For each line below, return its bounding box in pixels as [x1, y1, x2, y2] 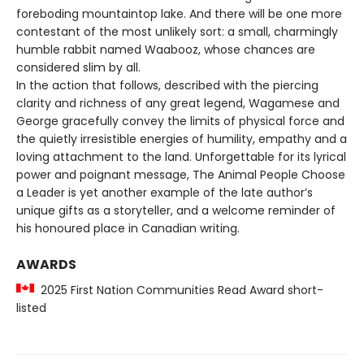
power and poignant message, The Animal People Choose [16, 167, 345, 183]
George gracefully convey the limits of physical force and [16, 113, 344, 129]
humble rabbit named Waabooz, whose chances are [16, 41, 315, 58]
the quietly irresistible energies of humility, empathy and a [16, 131, 347, 147]
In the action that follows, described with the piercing [16, 77, 318, 93]
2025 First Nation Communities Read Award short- [34, 282, 323, 298]
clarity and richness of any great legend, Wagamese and [16, 95, 340, 111]
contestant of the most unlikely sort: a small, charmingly [16, 24, 338, 40]
